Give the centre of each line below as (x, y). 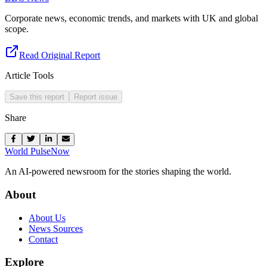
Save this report (37, 97)
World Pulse (28, 151)
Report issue (96, 97)
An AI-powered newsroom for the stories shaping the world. (118, 172)
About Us (47, 218)
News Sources (56, 228)
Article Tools (29, 75)
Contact (43, 239)
